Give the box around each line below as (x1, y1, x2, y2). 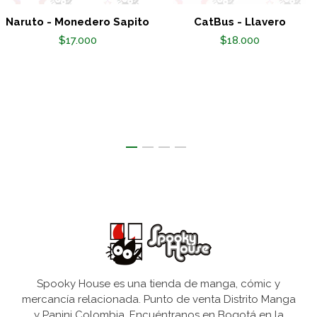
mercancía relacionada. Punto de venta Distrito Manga (21, 292, 296, 306)
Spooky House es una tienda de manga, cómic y (37, 277, 280, 290)
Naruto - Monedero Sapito (6, 16, 149, 29)
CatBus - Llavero (193, 16, 286, 29)
